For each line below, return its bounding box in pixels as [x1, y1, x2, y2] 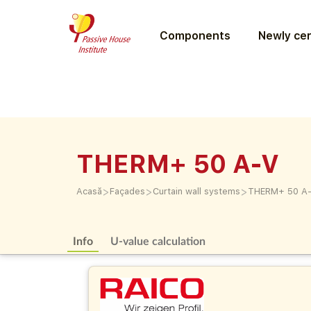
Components [159, 28, 230, 42]
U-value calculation [110, 234, 206, 247]
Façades [110, 186, 145, 196]
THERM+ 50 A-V [76, 149, 279, 179]
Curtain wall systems [153, 186, 240, 196]
